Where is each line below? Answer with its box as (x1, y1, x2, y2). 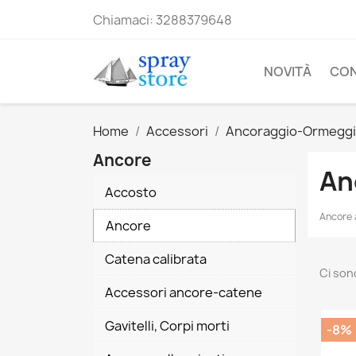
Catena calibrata (105, 250, 207, 268)
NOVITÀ (264, 63, 311, 80)
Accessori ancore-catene (105, 284, 262, 301)
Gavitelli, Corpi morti (105, 317, 230, 335)
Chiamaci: (93, 11, 156, 29)
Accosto (105, 184, 157, 201)
